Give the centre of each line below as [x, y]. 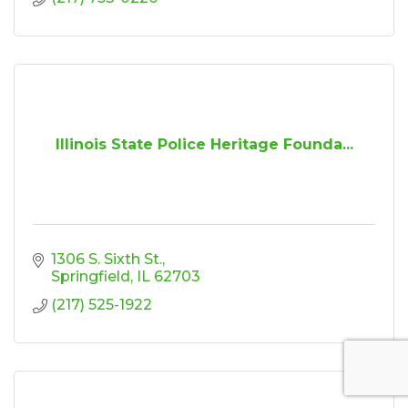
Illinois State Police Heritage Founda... [204, 144]
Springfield [91, 276]
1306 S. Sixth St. [107, 259]
